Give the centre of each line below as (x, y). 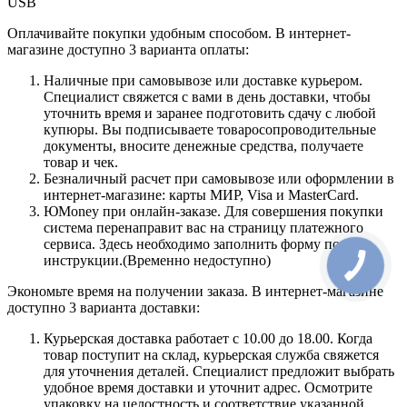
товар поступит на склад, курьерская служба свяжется (211, 355)
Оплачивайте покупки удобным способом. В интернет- (179, 34)
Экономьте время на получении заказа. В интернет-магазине (195, 292)
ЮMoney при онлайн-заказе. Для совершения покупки (213, 212)
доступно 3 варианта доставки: (104, 308)
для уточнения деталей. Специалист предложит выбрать (219, 372)
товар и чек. (81, 163)
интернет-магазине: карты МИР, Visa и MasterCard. (203, 195)
